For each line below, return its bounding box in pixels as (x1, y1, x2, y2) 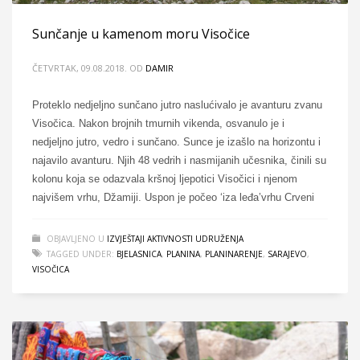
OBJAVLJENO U (47, 233, 107, 244)
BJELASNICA (117, 248, 162, 260)
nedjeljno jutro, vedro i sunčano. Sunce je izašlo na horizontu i (32, 136, 321, 148)
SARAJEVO (268, 248, 307, 260)
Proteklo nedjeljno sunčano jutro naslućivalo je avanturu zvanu (32, 99, 322, 111)
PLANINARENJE (205, 248, 263, 260)
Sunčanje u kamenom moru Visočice (32, 25, 250, 43)
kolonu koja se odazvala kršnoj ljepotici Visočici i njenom (32, 173, 297, 185)
